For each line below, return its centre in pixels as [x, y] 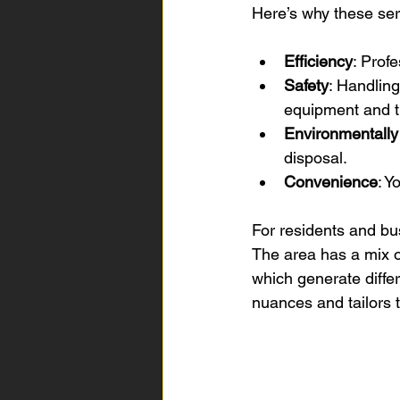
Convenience [331, 182]
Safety [306, 85]
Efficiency [318, 61]
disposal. [316, 158]
